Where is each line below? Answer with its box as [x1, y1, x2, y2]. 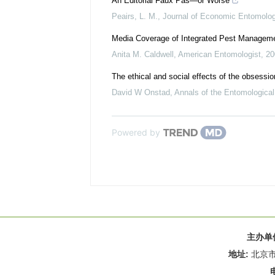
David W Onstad [112, 88, 170, 97]
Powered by [112, 127, 160, 137]
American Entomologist [178, 50, 261, 59]
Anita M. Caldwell [112, 50, 174, 59]
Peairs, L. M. [112, 12, 158, 21]
